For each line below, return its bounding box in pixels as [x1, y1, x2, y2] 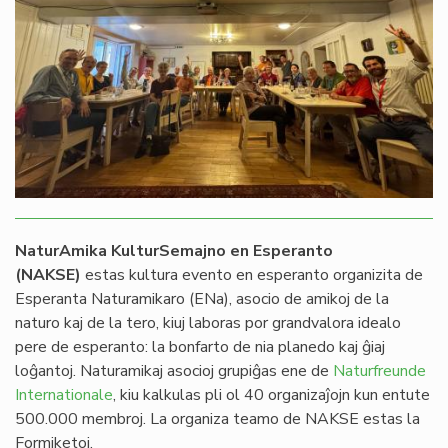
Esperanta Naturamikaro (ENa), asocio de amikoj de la [15, 288, 389, 311]
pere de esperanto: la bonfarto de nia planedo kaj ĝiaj [15, 336, 385, 359]
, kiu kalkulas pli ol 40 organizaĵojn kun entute [113, 384, 430, 407]
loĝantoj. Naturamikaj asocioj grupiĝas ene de [15, 360, 333, 383]
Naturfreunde [333, 360, 426, 383]
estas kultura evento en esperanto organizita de [81, 264, 423, 287]
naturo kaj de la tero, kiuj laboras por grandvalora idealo [15, 312, 401, 335]
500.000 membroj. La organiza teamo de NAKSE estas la [15, 408, 420, 431]
